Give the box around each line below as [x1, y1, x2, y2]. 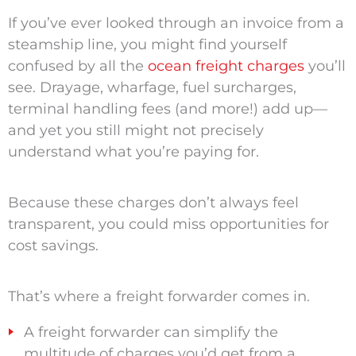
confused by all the [7, 57, 148, 75]
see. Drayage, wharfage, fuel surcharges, [7, 79, 296, 97]
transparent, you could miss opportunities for [7, 215, 329, 234]
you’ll [304, 57, 346, 75]
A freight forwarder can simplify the [23, 323, 278, 342]
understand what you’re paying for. [7, 143, 259, 161]
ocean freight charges [147, 57, 304, 75]
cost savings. [7, 237, 99, 255]
